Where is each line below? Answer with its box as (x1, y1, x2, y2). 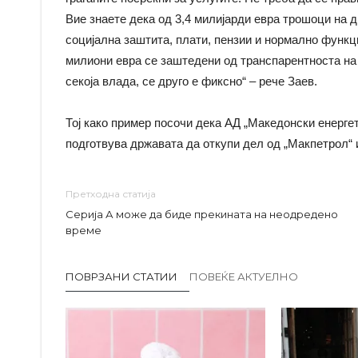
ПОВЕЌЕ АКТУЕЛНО (189, 270, 298, 283)
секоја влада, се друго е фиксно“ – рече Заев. (66, 74, 317, 88)
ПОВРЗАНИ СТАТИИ (66, 270, 177, 283)
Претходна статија (66, 188, 156, 200)
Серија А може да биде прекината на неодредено (66, 208, 338, 221)
